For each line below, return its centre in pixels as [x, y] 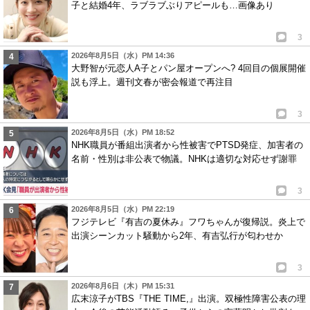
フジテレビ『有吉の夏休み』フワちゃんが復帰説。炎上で [188, 221]
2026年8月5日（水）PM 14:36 [123, 55]
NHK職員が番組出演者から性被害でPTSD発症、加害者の [187, 145]
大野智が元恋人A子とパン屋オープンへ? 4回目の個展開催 [189, 68]
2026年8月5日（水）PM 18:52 [123, 132]
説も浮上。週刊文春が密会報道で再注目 [152, 82]
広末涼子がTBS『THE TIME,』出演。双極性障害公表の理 [189, 298]
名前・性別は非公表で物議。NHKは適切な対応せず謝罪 [184, 158]
